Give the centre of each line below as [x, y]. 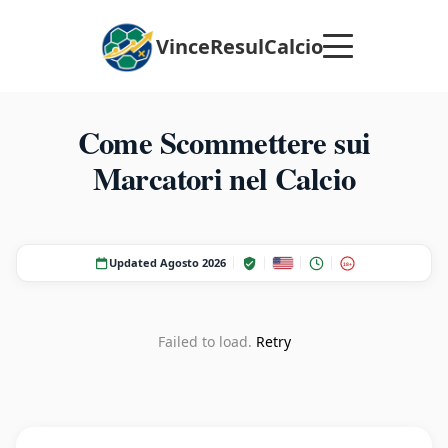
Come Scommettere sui [224, 142]
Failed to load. [206, 341]
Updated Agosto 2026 [167, 262]
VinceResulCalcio [239, 46]
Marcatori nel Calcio [224, 178]
